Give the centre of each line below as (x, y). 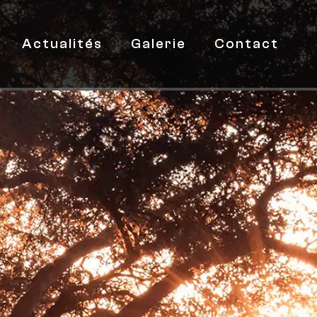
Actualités (63, 44)
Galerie (159, 44)
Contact (247, 44)
